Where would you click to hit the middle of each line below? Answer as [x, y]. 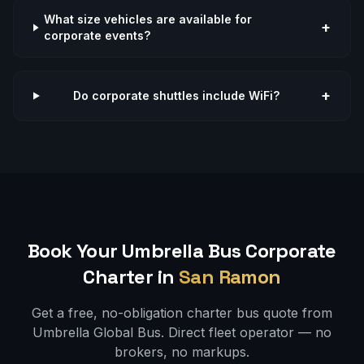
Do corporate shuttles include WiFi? [177, 95]
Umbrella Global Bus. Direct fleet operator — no [182, 332]
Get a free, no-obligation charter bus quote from [182, 313]
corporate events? [97, 35]
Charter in [129, 277]
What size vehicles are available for [148, 19]
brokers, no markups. [182, 352]
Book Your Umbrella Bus [137, 251]
